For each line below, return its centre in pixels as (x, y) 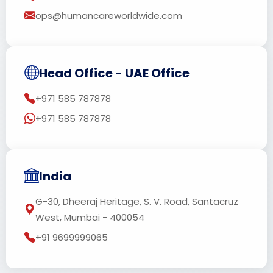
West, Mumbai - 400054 (90, 217)
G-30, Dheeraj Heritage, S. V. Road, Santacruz (137, 201)
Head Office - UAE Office (114, 73)
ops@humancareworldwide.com (109, 16)
